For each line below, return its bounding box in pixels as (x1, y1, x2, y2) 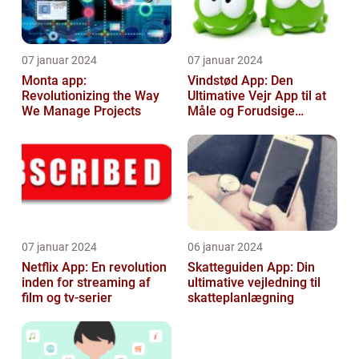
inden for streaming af (22, 275, 151, 291)
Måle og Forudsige (188, 103, 295, 119)
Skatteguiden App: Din (188, 260, 315, 276)
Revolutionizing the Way (22, 88, 159, 104)
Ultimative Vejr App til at (188, 88, 326, 104)
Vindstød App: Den (188, 73, 293, 89)
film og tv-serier (22, 290, 112, 306)
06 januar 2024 (188, 240, 263, 254)
